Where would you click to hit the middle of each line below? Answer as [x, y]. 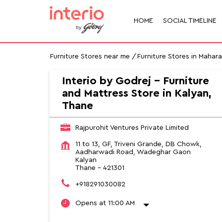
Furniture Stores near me [90, 56]
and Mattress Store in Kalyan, [137, 93]
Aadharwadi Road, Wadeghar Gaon [133, 152]
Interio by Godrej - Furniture [135, 81]
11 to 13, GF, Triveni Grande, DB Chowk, [138, 144]
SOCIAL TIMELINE [190, 21]
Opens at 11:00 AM [105, 203]
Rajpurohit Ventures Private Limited [132, 128]
